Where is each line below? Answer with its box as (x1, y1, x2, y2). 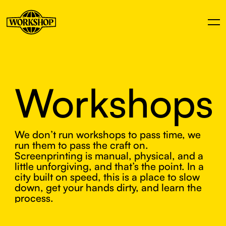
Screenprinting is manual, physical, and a (15, 149, 203, 162)
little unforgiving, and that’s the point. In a (15, 159, 204, 173)
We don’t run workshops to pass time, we (15, 128, 201, 141)
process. (15, 191, 53, 204)
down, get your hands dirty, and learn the (15, 181, 202, 194)
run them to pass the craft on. (15, 138, 148, 151)
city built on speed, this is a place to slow (15, 170, 200, 183)
